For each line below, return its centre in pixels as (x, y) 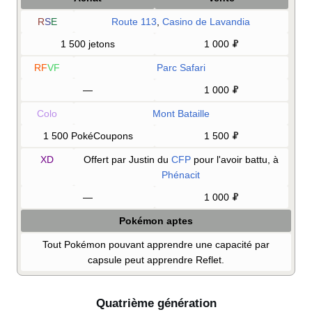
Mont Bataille (181, 113)
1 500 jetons (88, 44)
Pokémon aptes (156, 220)
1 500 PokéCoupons (88, 135)
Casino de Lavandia (206, 21)
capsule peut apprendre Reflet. (156, 259)
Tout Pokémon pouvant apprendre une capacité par (156, 244)
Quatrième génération (156, 303)
